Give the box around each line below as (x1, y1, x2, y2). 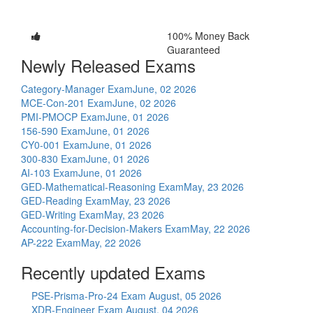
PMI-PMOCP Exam (21, 109, 105, 124)
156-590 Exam (21, 123, 86, 138)
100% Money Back (167, 28, 249, 43)
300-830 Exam (21, 151, 86, 166)
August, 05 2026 (149, 288, 221, 303)
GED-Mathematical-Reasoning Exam (21, 179, 184, 194)
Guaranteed (167, 42, 220, 57)
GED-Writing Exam (21, 207, 104, 221)
